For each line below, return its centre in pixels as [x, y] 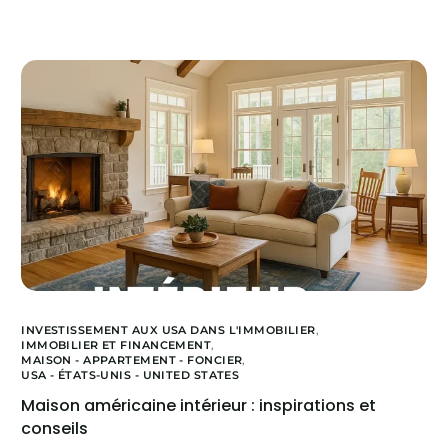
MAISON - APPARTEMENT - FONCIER [132, 360]
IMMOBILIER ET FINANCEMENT [116, 345]
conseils [55, 429]
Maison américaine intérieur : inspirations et [199, 406]
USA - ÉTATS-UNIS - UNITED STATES [130, 375]
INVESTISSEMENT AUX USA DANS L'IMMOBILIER [168, 330]
